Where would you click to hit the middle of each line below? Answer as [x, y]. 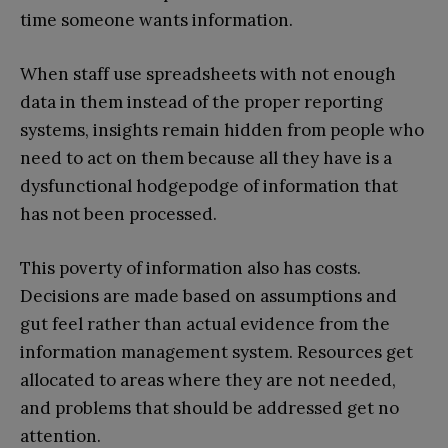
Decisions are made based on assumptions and [208, 296]
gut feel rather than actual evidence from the [205, 324]
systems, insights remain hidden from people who [222, 130]
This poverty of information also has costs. [190, 268]
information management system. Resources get [216, 352]
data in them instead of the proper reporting [201, 102]
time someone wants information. [156, 20]
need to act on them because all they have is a [206, 158]
